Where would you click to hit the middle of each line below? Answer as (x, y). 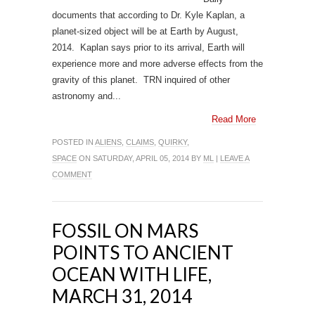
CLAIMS (140, 142)
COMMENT (72, 174)
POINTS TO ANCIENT (143, 252)
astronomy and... (86, 96)
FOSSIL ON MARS (125, 231)
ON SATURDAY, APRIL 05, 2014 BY (140, 158)
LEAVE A (235, 158)
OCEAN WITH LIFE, (132, 274)
